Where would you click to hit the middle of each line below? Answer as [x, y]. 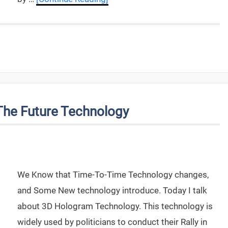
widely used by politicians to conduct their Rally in [112, 222]
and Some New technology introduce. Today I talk [112, 190]
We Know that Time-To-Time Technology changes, [113, 175]
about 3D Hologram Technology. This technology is [115, 206]
